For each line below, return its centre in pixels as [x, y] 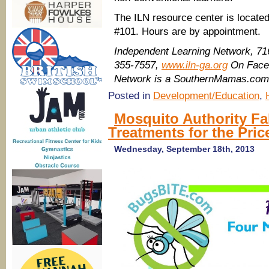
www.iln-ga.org [195, 65]
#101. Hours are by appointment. [187, 32]
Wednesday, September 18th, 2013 [184, 149]
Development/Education [206, 96]
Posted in [131, 96]
